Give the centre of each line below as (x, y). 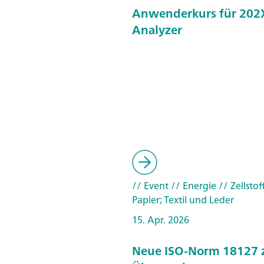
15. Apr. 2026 (161, 220)
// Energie (192, 186)
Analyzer (157, 29)
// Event (150, 186)
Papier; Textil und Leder (183, 200)
